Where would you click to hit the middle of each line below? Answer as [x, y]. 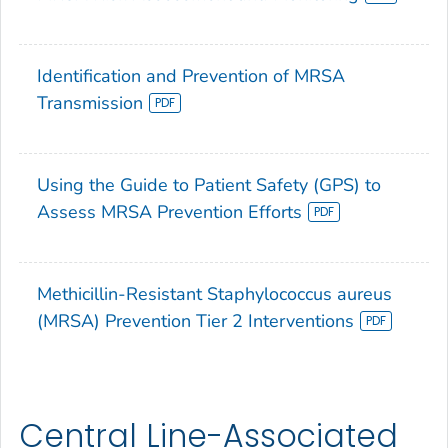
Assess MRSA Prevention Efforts [169, 212]
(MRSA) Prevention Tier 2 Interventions [195, 321]
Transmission [90, 103]
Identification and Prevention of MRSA [191, 76]
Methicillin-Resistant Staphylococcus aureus [214, 294]
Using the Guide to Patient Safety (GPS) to [209, 185]
